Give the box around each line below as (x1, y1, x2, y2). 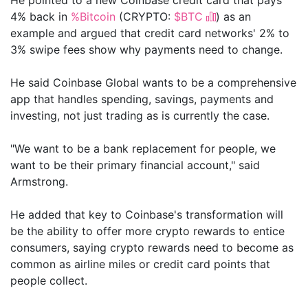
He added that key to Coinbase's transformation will (10, 207, 283, 221)
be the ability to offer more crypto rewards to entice (10, 223, 285, 238)
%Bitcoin (71, 9, 115, 23)
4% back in (10, 9, 71, 23)
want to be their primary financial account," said (10, 157, 260, 172)
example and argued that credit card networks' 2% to (10, 25, 289, 40)
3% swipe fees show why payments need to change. (10, 42, 283, 56)
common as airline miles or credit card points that (10, 256, 270, 271)
